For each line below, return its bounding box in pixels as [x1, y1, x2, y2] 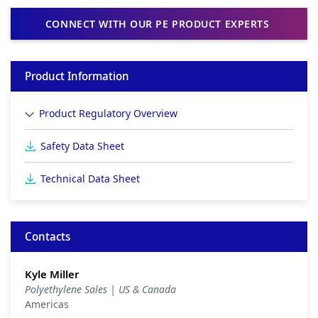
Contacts [25, 229, 70, 244]
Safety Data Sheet [40, 139, 124, 153]
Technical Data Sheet [40, 172, 140, 185]
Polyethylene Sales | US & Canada [25, 283, 176, 296]
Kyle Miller [25, 267, 79, 281]
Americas [25, 297, 69, 311]
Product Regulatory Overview [39, 106, 177, 120]
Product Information [25, 68, 129, 84]
